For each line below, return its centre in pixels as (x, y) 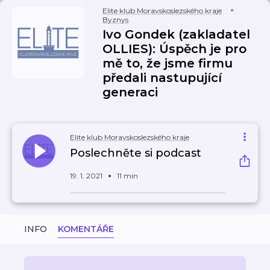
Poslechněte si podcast (136, 153)
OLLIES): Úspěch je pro (174, 49)
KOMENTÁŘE (86, 229)
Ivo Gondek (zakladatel (176, 34)
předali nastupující (162, 78)
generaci (130, 92)
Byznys (115, 20)
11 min (127, 176)
